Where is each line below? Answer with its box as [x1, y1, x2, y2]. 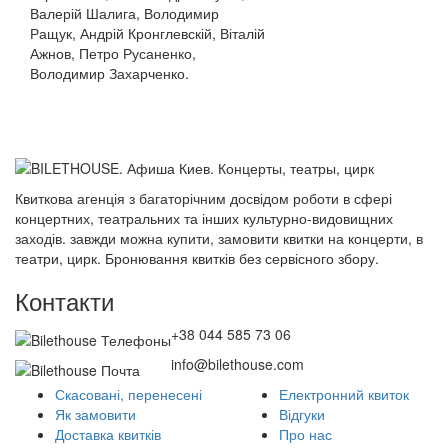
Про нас [279, 424, 332, 444]
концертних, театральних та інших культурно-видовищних [15, 208, 393, 228]
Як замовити [55, 404, 136, 424]
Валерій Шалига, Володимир [30, 3, 219, 23]
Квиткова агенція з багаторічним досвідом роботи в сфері [15, 188, 392, 208]
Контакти [15, 283, 114, 318]
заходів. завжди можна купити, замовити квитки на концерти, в [15, 228, 423, 248]
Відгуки [279, 404, 325, 424]
